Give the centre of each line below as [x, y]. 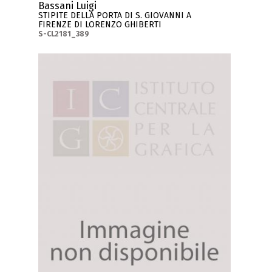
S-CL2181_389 [64, 34]
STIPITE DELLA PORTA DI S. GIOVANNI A [115, 15]
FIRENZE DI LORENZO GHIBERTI [100, 24]
